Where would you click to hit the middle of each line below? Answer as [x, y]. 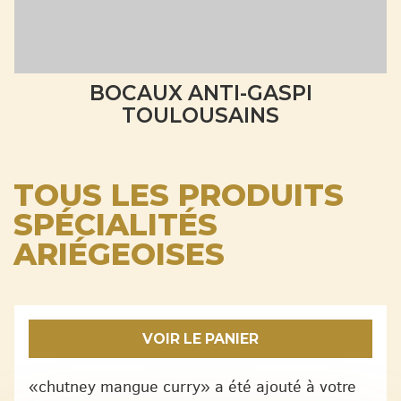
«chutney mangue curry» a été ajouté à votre [192, 387]
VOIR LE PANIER [200, 339]
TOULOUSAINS [200, 116]
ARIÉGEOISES [119, 255]
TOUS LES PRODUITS [178, 196]
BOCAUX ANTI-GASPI [200, 94]
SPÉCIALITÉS [115, 225]
